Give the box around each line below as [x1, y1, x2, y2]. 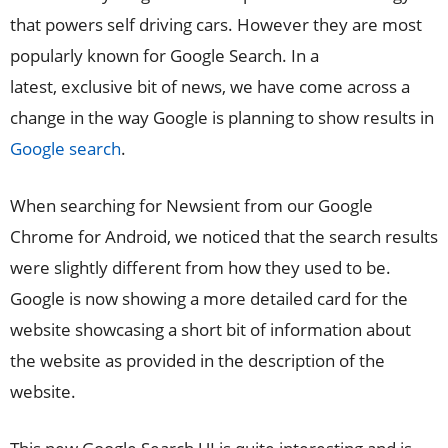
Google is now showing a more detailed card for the [10, 287, 408, 310]
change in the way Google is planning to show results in [10, 106, 434, 129]
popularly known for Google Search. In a [10, 44, 319, 67]
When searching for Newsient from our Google [10, 194, 373, 217]
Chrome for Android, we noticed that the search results [10, 225, 438, 248]
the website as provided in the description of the [10, 349, 385, 372]
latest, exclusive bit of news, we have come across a [10, 75, 410, 98]
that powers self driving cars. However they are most [10, 13, 422, 36]
